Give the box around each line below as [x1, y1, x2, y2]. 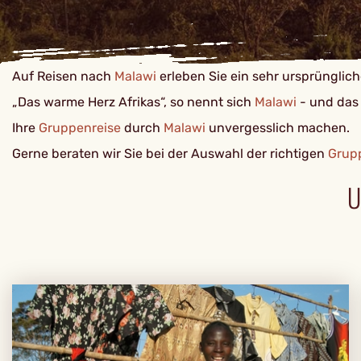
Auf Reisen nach [12, 68, 114, 84]
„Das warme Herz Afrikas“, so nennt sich [12, 94, 255, 110]
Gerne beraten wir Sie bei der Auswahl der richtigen [12, 146, 328, 161]
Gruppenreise [39, 120, 121, 135]
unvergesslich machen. [205, 120, 350, 135]
